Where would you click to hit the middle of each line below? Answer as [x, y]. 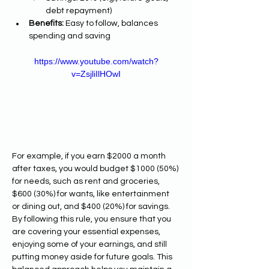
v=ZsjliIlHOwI [96, 74]
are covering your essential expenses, [87, 231]
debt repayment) [79, 11]
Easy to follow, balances [112, 23]
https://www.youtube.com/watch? [96, 61]
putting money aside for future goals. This [93, 257]
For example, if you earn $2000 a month [90, 156]
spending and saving [70, 36]
